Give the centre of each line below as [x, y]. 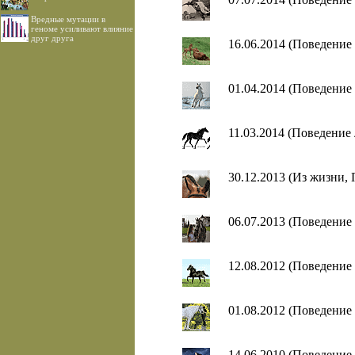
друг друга [52, 38]
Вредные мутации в [68, 19]
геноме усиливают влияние [82, 29]
